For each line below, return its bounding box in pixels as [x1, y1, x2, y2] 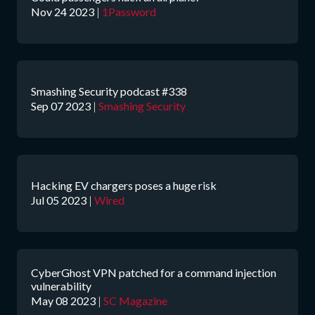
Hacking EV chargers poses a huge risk [31, 178, 217, 192]
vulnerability [31, 279, 91, 292]
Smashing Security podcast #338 [31, 84, 187, 98]
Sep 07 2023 [31, 98, 91, 112]
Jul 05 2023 [31, 193, 86, 207]
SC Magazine [103, 294, 167, 307]
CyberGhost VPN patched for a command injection [31, 266, 276, 279]
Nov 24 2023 [31, 4, 94, 18]
